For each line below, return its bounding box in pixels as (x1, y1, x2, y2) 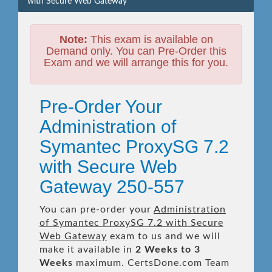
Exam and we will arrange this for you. (44, 56, 228, 69)
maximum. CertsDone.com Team (73, 258, 229, 268)
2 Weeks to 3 (135, 245, 200, 254)
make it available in (39, 245, 135, 254)
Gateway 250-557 (39, 177, 185, 197)
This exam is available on (87, 33, 213, 46)
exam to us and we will (107, 231, 220, 241)
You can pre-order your (39, 205, 154, 214)
